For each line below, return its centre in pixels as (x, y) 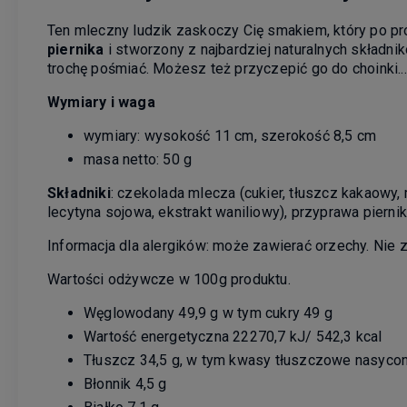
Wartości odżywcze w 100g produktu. (169, 280)
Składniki (79, 194)
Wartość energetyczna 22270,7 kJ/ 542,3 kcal (233, 337)
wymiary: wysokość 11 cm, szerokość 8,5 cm (230, 136)
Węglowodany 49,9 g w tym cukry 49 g (208, 313)
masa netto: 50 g (138, 160)
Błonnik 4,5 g (125, 384)
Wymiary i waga (101, 103)
